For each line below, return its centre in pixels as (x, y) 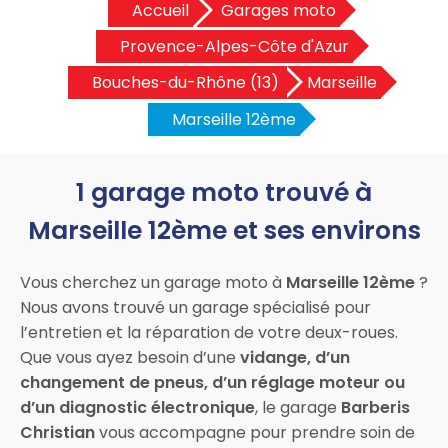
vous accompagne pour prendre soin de (255, 432)
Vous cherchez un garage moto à (153, 282)
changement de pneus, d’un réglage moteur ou (212, 382)
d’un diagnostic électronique (137, 407)
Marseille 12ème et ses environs (224, 230)
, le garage (298, 407)
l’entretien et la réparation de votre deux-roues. (209, 332)
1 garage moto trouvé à (224, 192)
